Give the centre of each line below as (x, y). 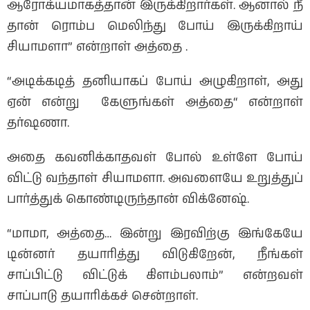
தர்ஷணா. (38, 124)
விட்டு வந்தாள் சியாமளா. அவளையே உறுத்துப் (155, 179)
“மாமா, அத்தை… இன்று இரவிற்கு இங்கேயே (155, 234)
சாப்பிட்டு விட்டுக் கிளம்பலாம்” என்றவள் (155, 276)
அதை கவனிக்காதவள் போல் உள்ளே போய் (155, 158)
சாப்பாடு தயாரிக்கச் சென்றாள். (102, 297)
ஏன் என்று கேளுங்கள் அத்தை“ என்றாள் (155, 103)
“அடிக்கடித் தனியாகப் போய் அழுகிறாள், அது (155, 82)
